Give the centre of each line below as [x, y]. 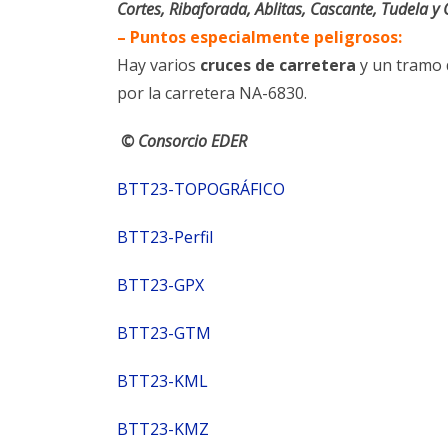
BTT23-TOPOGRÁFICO [201, 188]
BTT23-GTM [164, 332]
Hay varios [158, 64]
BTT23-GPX [160, 284]
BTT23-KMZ [163, 428]
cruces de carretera [278, 64]
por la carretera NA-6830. [212, 92]
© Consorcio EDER [182, 140]
